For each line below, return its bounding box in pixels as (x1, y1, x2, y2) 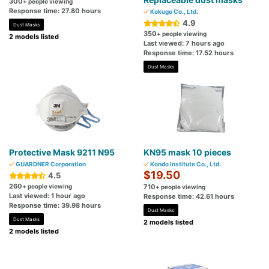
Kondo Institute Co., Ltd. (149, 160, 221, 168)
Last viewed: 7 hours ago (144, 39, 225, 48)
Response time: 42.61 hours (144, 192, 234, 201)
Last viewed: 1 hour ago (9, 192, 85, 201)
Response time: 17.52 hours (144, 49, 234, 58)
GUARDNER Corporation (14, 160, 86, 168)
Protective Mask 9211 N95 (9, 147, 115, 158)
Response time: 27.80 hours (9, 7, 101, 16)
